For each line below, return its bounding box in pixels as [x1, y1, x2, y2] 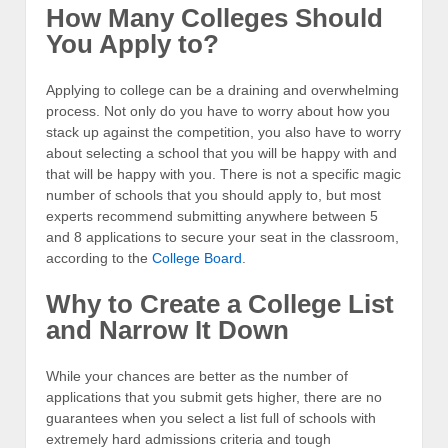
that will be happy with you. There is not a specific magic [46, 165, 401, 182]
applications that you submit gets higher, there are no [46, 388, 382, 405]
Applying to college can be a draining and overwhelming [46, 81, 399, 98]
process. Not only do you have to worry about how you [46, 102, 390, 119]
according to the [46, 249, 152, 266]
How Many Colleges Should [46, 3, 383, 34]
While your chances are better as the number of [46, 367, 348, 384]
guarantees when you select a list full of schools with [46, 409, 376, 426]
